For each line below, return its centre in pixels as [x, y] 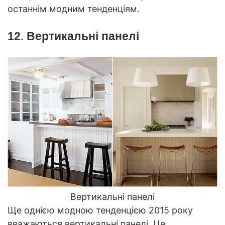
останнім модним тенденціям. [74, 9]
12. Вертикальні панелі [73, 36]
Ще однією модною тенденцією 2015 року [100, 210]
